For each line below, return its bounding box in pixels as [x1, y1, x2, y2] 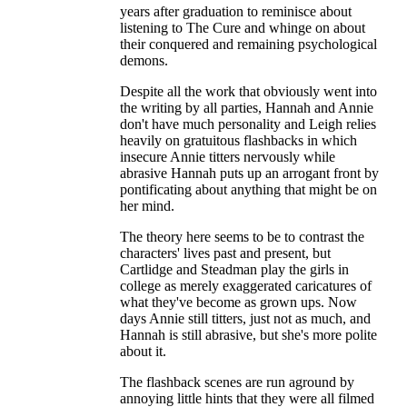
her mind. [120, 198, 174, 213]
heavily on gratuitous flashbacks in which [120, 133, 357, 148]
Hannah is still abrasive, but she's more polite [120, 327, 377, 342]
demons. [120, 53, 168, 68]
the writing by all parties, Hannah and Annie [120, 100, 373, 115]
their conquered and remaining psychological [120, 36, 377, 52]
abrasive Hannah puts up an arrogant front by [120, 165, 379, 181]
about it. [120, 343, 166, 359]
